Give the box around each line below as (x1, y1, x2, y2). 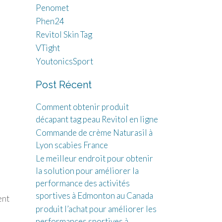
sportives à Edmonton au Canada (35, 190, 153, 201)
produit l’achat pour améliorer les (35, 204, 157, 214)
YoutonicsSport (35, 56, 93, 66)
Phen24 (35, 16, 64, 26)
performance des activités (35, 178, 130, 188)
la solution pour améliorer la (35, 166, 139, 176)
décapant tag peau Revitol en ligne (35, 114, 158, 124)
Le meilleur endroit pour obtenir (35, 153, 153, 164)
